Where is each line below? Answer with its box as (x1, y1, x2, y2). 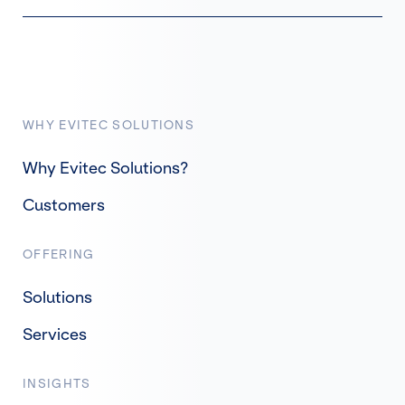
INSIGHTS (23, 375, 91, 391)
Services (23, 325, 87, 344)
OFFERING (23, 246, 95, 262)
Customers (23, 195, 105, 215)
